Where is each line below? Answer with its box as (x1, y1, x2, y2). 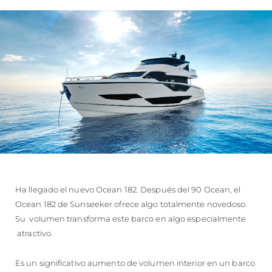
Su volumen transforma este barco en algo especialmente (15, 214, 246, 224)
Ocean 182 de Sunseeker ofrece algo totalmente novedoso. (15, 199, 248, 209)
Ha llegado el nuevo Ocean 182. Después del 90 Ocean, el (15, 185, 241, 195)
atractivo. (15, 228, 53, 239)
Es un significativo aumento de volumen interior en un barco (15, 258, 255, 268)
